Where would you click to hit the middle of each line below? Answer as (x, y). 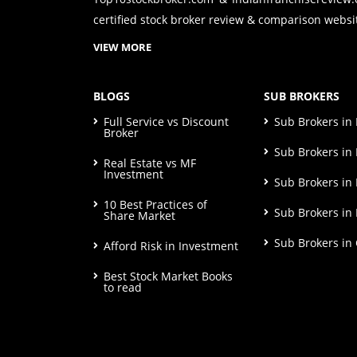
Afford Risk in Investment (171, 246)
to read (123, 288)
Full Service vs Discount (166, 122)
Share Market (139, 216)
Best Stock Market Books (168, 277)
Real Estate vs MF (150, 163)
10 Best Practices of (155, 205)
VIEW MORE (122, 47)
